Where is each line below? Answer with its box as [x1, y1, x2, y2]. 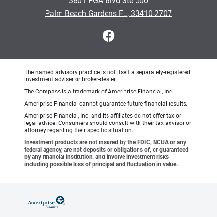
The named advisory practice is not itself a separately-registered [24, 69, 190, 76]
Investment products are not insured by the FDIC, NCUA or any [24, 139, 186, 146]
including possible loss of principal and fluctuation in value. [24, 161, 178, 168]
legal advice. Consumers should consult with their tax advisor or [24, 120, 191, 127]
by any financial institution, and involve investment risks [24, 154, 169, 161]
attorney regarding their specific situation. [24, 127, 133, 134]
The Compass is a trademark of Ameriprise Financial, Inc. [24, 88, 173, 95]
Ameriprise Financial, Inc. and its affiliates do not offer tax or [24, 112, 181, 120]
